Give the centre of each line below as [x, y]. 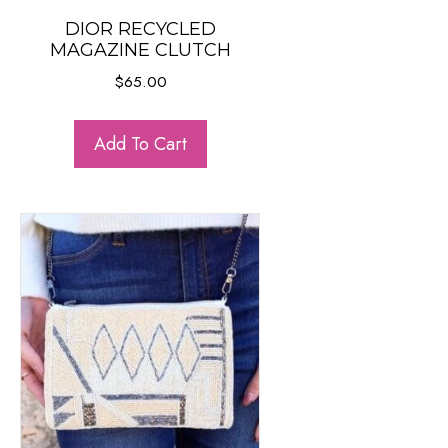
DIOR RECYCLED [140, 29]
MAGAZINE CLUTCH [140, 50]
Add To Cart [140, 143]
